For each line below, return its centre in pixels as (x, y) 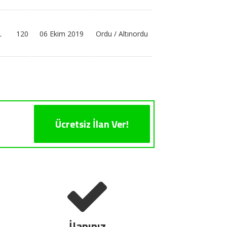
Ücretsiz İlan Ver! (92, 124)
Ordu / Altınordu (122, 34)
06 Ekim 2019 (62, 34)
